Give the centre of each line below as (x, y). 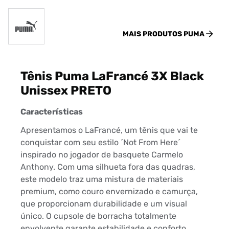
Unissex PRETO (66, 91)
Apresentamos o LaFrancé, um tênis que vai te (109, 130)
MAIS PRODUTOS (153, 34)
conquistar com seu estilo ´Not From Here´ (100, 143)
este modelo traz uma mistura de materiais (102, 179)
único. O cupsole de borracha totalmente (98, 216)
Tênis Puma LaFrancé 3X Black (112, 76)
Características (52, 112)
